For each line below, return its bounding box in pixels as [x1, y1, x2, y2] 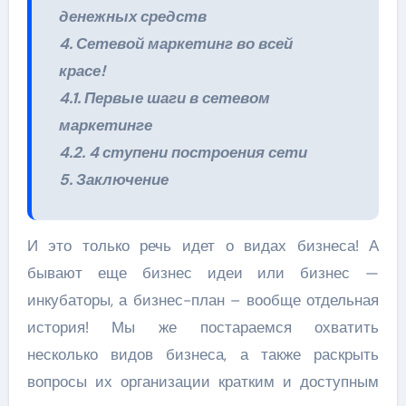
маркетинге [58, 114, 152, 135]
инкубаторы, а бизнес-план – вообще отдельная [26, 289, 380, 310]
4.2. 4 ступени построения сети [58, 141, 307, 162]
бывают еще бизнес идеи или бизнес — [26, 262, 380, 283]
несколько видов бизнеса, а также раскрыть [26, 343, 380, 364]
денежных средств [58, 5, 207, 26]
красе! [58, 60, 105, 81]
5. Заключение [58, 169, 169, 189]
